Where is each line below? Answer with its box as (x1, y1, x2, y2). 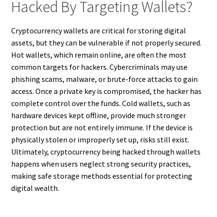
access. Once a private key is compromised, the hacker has (11, 86, 201, 96)
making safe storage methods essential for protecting (11, 170, 192, 181)
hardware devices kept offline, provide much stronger (11, 110, 186, 120)
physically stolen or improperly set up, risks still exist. (11, 134, 189, 144)
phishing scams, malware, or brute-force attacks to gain (11, 74, 198, 84)
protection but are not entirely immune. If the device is (11, 122, 193, 132)
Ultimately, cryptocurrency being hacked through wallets (11, 146, 201, 156)
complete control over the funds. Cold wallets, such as (11, 98, 190, 108)
